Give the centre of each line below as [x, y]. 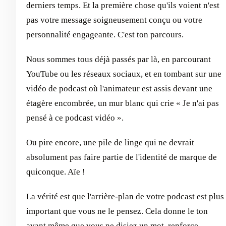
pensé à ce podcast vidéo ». [75, 118]
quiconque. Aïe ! [56, 172]
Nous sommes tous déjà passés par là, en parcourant [119, 59]
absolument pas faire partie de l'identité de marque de [122, 157]
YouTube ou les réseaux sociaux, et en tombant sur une [124, 74]
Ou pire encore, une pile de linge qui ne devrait [110, 143]
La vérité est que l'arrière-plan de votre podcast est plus [125, 196]
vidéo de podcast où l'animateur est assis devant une [119, 89]
